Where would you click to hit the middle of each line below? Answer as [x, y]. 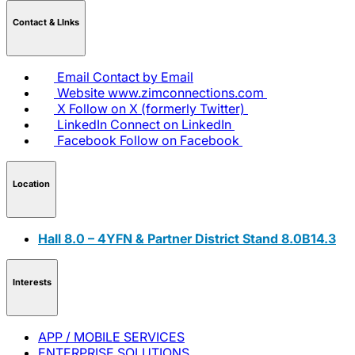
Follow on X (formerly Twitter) [157, 109]
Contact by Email [143, 77]
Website [81, 93]
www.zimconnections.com [186, 93]
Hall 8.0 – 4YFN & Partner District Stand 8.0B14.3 [187, 239]
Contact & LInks [46, 22]
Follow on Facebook [179, 141]
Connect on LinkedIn [171, 125]
